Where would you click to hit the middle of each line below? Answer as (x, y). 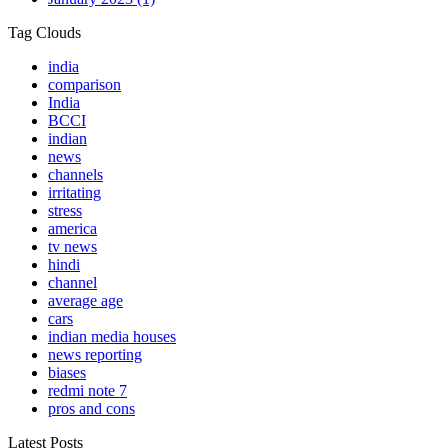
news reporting (95, 355)
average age (85, 301)
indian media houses (112, 337)
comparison (84, 85)
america (72, 229)
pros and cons (91, 409)
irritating (74, 193)
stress (65, 211)
